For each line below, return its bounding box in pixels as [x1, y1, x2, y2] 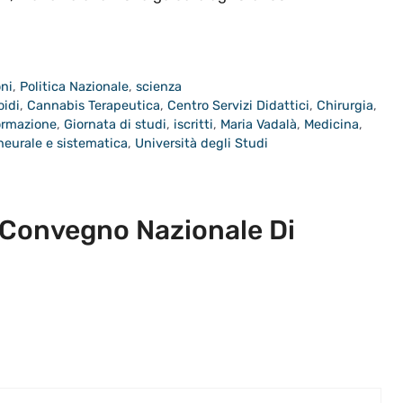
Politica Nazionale [20, 78, 130, 95]
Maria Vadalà [220, 116, 297, 133]
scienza [136, 78, 183, 95]
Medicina [304, 116, 359, 133]
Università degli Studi [135, 135, 268, 152]
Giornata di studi [64, 116, 166, 133]
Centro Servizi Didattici [167, 97, 310, 114]
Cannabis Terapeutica [27, 97, 161, 114]
